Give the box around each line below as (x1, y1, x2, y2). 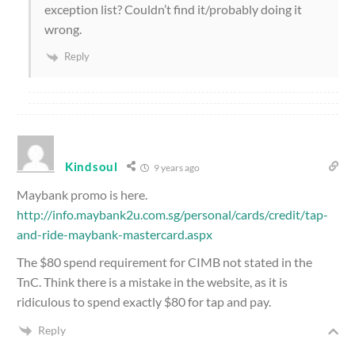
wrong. (44, 21, 82, 36)
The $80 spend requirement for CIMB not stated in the (17, 254, 312, 269)
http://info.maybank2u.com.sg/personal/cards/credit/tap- (17, 206, 328, 222)
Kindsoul (65, 158, 118, 174)
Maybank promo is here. (17, 186, 147, 202)
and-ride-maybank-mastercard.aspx (17, 226, 212, 242)
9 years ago (151, 161, 200, 174)
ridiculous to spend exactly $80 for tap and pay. (17, 293, 271, 309)
